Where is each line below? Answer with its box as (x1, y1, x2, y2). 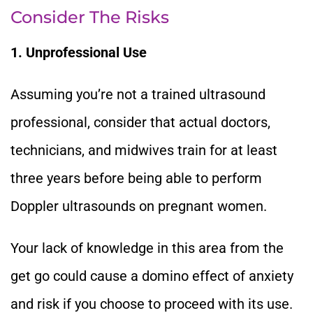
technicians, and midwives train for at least (10, 141, 277, 159)
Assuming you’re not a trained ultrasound (10, 85, 265, 103)
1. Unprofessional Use (10, 43, 147, 61)
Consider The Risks (10, 6, 169, 27)
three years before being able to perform (10, 169, 262, 187)
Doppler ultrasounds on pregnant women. (10, 197, 267, 214)
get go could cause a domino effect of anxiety (10, 267, 293, 284)
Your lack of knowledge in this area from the (10, 239, 284, 256)
